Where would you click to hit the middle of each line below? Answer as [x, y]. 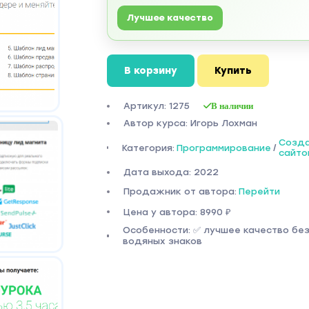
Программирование [224, 148]
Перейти [259, 191]
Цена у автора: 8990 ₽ [177, 212]
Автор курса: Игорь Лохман [190, 123]
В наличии [232, 106]
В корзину [150, 71]
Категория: [149, 148]
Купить [233, 71]
